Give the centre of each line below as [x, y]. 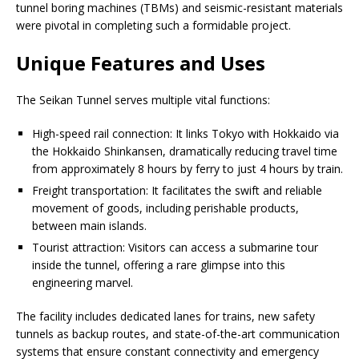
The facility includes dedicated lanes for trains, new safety [165, 317]
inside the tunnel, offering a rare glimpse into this [159, 265]
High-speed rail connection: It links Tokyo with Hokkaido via [186, 134]
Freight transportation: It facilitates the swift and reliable [177, 191]
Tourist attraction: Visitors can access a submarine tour [175, 248]
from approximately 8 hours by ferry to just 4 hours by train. [188, 169]
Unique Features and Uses [141, 63]
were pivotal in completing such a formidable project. [153, 26]
